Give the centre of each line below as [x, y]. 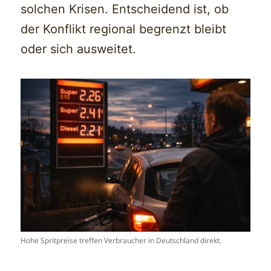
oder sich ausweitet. [79, 49]
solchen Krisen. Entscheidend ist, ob [125, 9]
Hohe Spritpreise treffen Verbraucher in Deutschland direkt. [121, 240]
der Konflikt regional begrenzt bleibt [124, 29]
